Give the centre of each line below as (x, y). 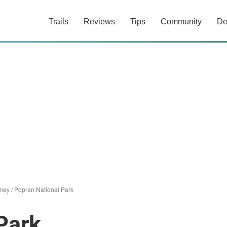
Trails (59, 22)
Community (181, 22)
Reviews (99, 22)
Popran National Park (44, 189)
